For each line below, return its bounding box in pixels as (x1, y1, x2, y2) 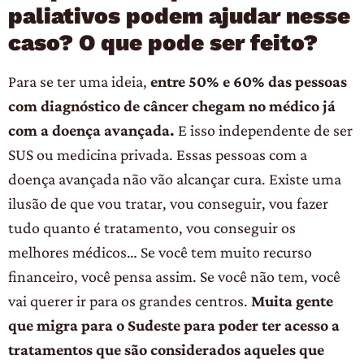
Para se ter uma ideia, (8, 72, 150, 91)
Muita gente (251, 292, 333, 310)
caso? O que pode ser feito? (8, 29, 323, 57)
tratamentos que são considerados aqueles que (8, 340, 324, 359)
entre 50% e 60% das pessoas (150, 72, 347, 91)
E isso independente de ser (178, 121, 353, 140)
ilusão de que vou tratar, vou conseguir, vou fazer (8, 194, 328, 213)
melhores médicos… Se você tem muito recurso (8, 243, 312, 262)
